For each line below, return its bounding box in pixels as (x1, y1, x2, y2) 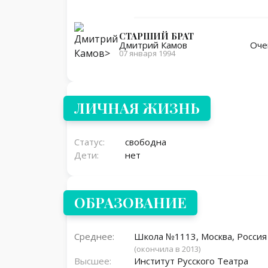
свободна (125, 136, 166, 148)
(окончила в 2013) (134, 243, 200, 255)
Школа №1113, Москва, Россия (134, 230, 267, 243)
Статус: (74, 136, 105, 148)
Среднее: (74, 230, 114, 243)
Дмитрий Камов (119, 39, 187, 51)
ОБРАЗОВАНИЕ (74, 193, 187, 212)
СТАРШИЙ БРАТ (119, 30, 194, 42)
